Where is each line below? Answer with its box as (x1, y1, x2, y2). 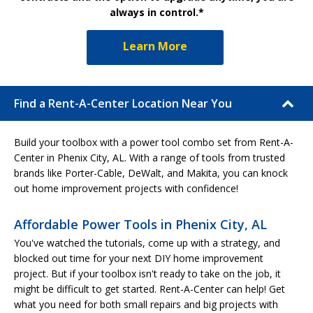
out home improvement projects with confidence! (14, 181, 238, 195)
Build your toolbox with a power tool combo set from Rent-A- (14, 135, 293, 149)
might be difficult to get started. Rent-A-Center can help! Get (14, 282, 285, 296)
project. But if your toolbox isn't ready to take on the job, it (14, 266, 281, 280)
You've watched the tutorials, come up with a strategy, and (14, 235, 280, 249)
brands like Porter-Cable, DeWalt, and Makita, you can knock (14, 166, 288, 180)
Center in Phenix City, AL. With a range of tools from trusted (14, 150, 285, 164)
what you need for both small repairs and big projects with (14, 297, 278, 311)
